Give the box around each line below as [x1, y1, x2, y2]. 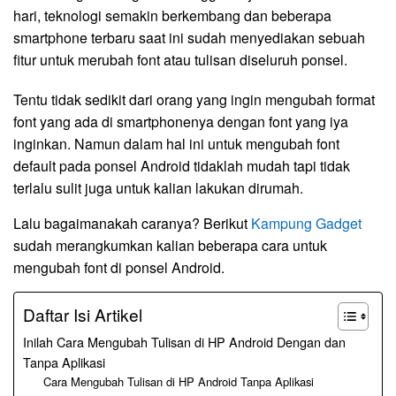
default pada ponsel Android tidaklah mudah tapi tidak [13, 155, 350, 176]
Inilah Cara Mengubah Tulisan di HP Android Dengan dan [23, 331, 346, 351]
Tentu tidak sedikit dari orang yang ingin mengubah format [13, 88, 375, 110]
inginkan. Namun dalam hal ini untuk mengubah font [13, 133, 339, 154]
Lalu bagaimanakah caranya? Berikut [13, 212, 251, 233]
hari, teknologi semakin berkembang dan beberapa [13, 4, 331, 26]
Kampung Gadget [251, 212, 362, 233]
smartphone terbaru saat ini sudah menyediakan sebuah [13, 27, 365, 48]
